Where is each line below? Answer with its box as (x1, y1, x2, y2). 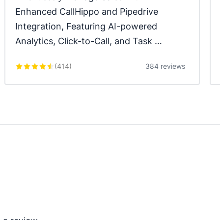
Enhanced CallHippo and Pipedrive (15, 6, 159, 17)
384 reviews (145, 62, 185, 70)
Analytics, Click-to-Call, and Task (15, 36, 153, 46)
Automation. (15, 51, 67, 61)
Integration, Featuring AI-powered (15, 21, 158, 31)
